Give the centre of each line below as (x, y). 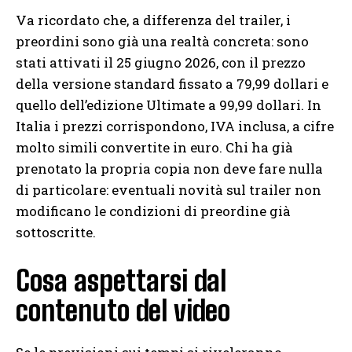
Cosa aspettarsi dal (121, 281)
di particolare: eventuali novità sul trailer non (169, 190)
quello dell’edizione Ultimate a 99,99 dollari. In (169, 105)
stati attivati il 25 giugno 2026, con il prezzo (161, 63)
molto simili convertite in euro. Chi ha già (154, 148)
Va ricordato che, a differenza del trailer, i (153, 20)
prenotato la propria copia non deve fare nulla (169, 169)
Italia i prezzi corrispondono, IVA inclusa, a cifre (175, 126)
